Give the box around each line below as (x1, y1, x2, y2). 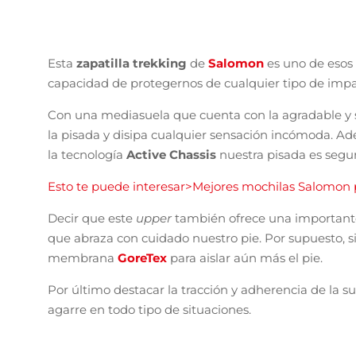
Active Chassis (126, 146, 219, 162)
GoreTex (118, 250, 167, 265)
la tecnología (48, 146, 126, 162)
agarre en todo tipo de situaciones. (48, 301, 251, 317)
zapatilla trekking (76, 55, 190, 71)
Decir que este (48, 210, 136, 226)
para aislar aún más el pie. (170, 250, 323, 265)
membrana (48, 250, 118, 265)
